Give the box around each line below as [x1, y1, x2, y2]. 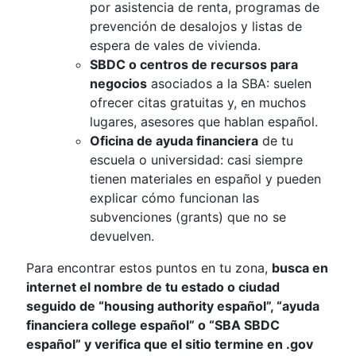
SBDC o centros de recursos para [90, 56, 298, 72]
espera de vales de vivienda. [90, 37, 261, 53]
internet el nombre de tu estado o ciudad [26, 279, 280, 295]
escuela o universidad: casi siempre [90, 152, 303, 168]
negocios [90, 75, 147, 91]
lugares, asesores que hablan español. [90, 114, 318, 130]
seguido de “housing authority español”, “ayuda [26, 298, 319, 314]
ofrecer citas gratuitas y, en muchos [90, 95, 306, 110]
